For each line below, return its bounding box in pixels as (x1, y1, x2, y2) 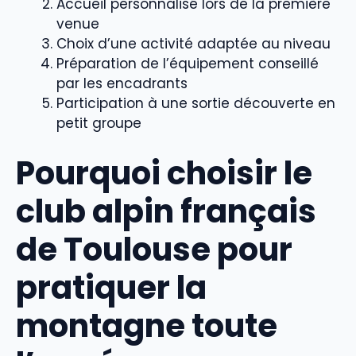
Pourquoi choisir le (16, 150, 312, 195)
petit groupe (56, 114, 141, 133)
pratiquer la (16, 265, 207, 310)
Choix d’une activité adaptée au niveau (56, 34, 331, 54)
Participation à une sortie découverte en (56, 94, 335, 114)
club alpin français (16, 188, 316, 234)
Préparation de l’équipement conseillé (56, 54, 319, 74)
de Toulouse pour (16, 226, 292, 272)
